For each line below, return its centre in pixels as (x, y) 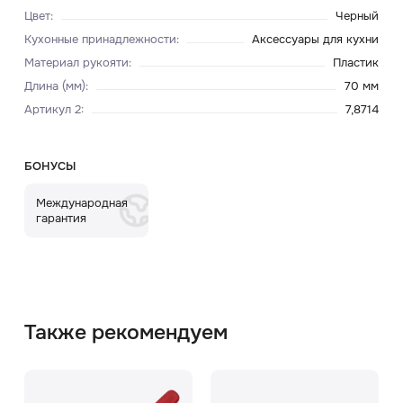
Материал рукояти (76, 62)
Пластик (356, 62)
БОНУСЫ (49, 166)
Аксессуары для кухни (316, 39)
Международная (82, 203)
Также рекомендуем (125, 332)
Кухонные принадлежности (100, 39)
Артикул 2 (52, 109)
